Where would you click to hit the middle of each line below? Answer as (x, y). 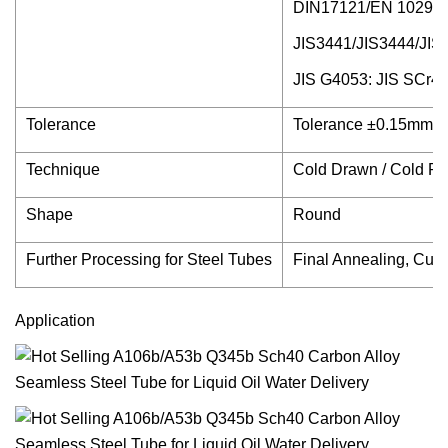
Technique (63, 169)
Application (55, 320)
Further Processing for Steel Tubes (149, 259)
